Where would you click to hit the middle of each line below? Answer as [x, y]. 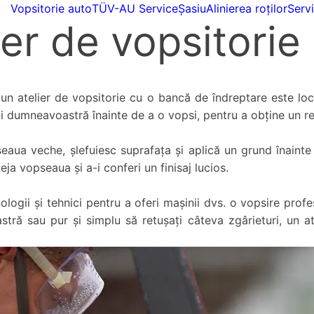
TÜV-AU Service [135, 8]
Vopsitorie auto [51, 8]
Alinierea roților [246, 8]
